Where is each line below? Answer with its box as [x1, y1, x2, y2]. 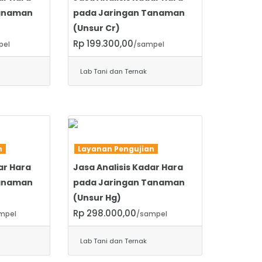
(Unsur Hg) [73, 191, 121, 204]
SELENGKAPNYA [80, 139, 140, 150]
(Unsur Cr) [73, 22, 120, 34]
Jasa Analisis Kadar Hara [73, 161, 183, 173]
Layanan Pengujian [74, 143, 158, 154]
